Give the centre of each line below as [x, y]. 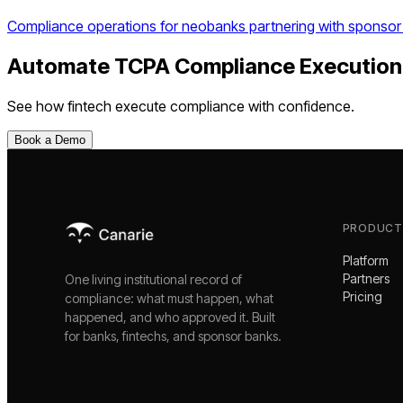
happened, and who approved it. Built [170, 317]
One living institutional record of [153, 279]
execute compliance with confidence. [233, 106]
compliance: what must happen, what [169, 298]
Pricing [362, 296]
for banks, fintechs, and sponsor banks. [173, 336]
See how [37, 106]
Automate [61, 67]
